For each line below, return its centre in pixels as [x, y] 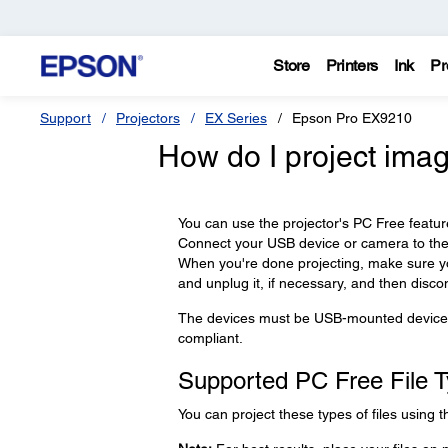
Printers [352, 65]
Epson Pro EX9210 [352, 118]
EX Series [236, 118]
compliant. [210, 338]
